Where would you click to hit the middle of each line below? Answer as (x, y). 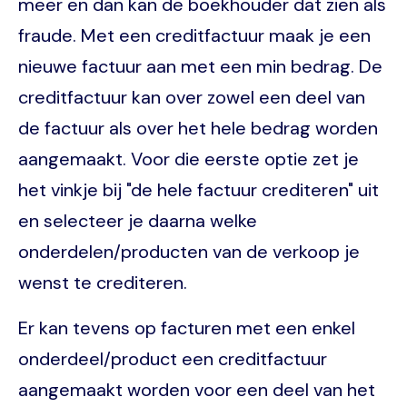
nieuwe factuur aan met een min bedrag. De (200, 66)
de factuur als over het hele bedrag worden (198, 128)
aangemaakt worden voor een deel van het (197, 389)
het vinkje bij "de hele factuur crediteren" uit (199, 189)
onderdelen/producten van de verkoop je (189, 251)
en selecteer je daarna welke (138, 220)
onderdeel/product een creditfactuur (173, 358)
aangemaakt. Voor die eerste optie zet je (189, 159)
